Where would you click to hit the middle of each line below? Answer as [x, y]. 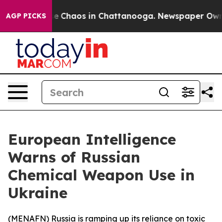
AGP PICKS [26, 16]
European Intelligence [92, 139]
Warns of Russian [74, 157]
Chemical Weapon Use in [101, 175]
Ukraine [38, 193]
